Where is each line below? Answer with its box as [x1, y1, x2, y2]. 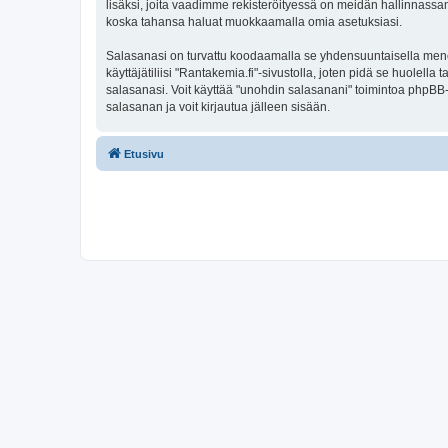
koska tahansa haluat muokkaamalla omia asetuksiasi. [106, 14, 402, 29]
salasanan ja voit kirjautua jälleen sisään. [106, 99, 330, 114]
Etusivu [124, 147, 164, 160]
